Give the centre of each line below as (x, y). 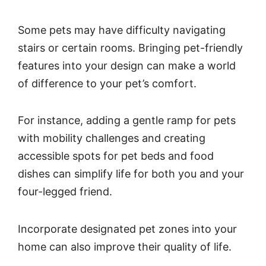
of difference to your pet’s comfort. (107, 83)
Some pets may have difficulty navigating (122, 30)
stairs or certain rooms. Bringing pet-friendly (130, 47)
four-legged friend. (65, 192)
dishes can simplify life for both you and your (131, 174)
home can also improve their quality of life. (125, 246)
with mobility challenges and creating (112, 138)
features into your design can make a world (127, 65)
